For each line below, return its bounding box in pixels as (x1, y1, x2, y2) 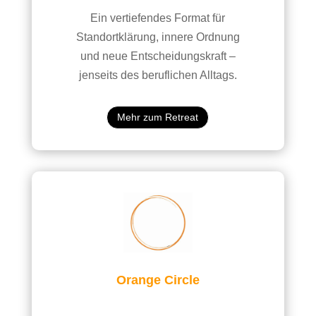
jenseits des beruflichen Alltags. (78, 68, 237, 81)
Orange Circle (116, 273, 200, 288)
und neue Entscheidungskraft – (80, 49, 236, 62)
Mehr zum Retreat (117, 111, 199, 123)
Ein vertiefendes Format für (90, 11, 226, 24)
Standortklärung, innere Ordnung (75, 30, 240, 43)
